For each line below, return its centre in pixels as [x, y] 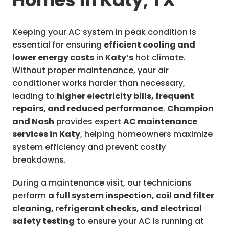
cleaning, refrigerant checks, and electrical [107, 209]
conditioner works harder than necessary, [99, 83]
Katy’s [119, 58]
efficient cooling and [150, 45]
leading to [35, 96]
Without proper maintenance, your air [90, 71]
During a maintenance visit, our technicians [102, 183]
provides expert [89, 122]
